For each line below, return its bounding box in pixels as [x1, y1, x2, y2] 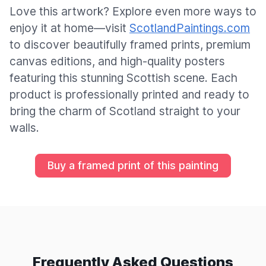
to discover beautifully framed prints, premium [9, 37, 251, 52]
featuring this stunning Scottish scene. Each [9, 70, 237, 85]
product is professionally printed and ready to [9, 87, 249, 102]
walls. [9, 120, 39, 135]
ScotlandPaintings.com [129, 20, 250, 35]
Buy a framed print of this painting [47, 159, 218, 172]
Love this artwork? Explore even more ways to [9, 4, 256, 18]
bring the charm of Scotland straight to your [9, 103, 240, 118]
